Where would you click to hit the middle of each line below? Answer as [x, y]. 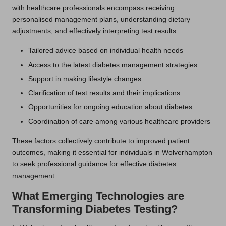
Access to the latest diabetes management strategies [113, 65]
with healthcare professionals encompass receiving [93, 8]
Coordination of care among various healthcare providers [119, 122]
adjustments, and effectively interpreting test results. [95, 31]
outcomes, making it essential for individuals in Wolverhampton [112, 153]
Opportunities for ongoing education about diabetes [110, 107]
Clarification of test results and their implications [104, 93]
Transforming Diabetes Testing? [95, 209]
